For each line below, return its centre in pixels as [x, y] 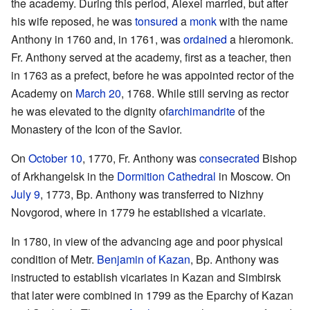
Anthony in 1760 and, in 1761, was [97, 39]
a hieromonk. [260, 39]
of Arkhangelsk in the [64, 176]
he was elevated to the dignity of [90, 111]
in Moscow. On [253, 176]
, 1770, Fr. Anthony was [141, 158]
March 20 [98, 93]
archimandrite [202, 111]
